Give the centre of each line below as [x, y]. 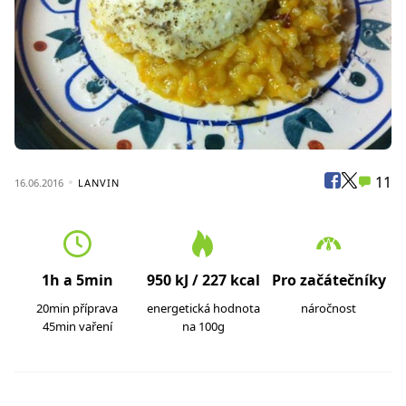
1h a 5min [77, 280]
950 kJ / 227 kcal [203, 280]
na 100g [203, 326]
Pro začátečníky [329, 280]
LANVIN [99, 183]
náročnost [329, 308]
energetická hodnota [203, 308]
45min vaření [77, 326]
